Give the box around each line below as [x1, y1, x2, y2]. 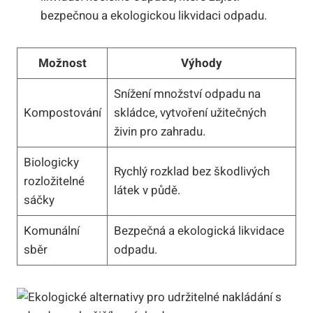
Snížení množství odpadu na [113, 85, 261, 103]
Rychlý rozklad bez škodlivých [113, 162, 270, 180]
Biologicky [23, 153, 79, 171]
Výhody [181, 54, 222, 72]
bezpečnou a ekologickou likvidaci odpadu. [41, 6, 267, 24]
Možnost [38, 54, 87, 72]
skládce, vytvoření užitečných [113, 103, 266, 122]
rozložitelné [23, 172, 85, 190]
